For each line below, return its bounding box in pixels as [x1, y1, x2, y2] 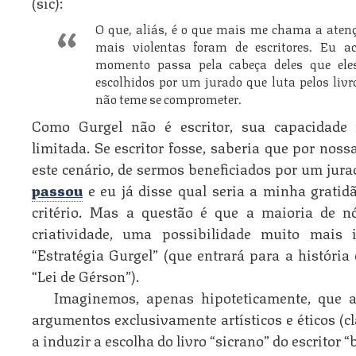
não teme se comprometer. [95, 87, 242, 108]
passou [32, 176, 83, 201]
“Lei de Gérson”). [32, 262, 139, 287]
